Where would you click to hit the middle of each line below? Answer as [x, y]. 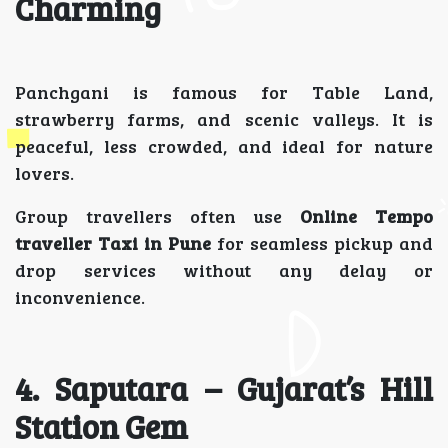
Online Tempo [367, 216]
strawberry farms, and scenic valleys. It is [224, 119]
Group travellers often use [158, 216]
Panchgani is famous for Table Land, [224, 92]
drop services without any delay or [224, 270]
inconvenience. [80, 297]
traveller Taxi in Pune [113, 243]
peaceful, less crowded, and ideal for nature [224, 146]
